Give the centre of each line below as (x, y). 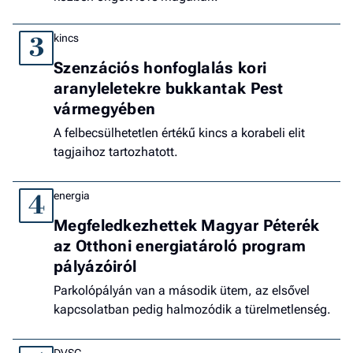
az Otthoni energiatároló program (180, 246)
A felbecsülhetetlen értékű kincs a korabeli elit (179, 133)
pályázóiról (95, 267)
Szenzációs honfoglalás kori (160, 68)
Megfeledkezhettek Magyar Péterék (187, 226)
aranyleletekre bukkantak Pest (169, 89)
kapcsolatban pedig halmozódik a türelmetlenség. (192, 310)
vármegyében (105, 109)
